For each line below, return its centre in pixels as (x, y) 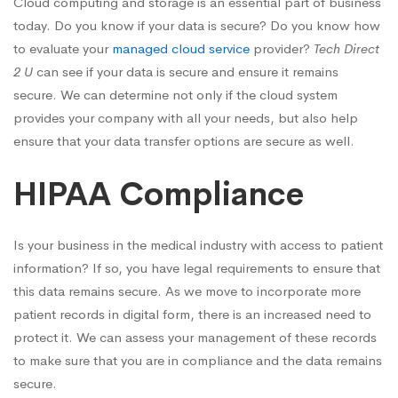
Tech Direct (346, 48)
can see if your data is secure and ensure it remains (186, 71)
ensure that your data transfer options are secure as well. (184, 140)
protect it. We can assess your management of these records (195, 337)
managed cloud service (181, 48)
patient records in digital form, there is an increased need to (192, 314)
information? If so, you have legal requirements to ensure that (197, 268)
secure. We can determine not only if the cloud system (175, 94)
